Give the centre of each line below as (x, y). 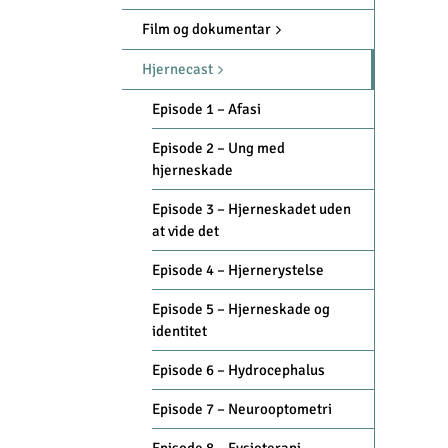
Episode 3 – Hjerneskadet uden (251, 209)
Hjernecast (177, 68)
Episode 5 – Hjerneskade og (241, 309)
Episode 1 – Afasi (206, 109)
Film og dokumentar (206, 28)
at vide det (185, 231)
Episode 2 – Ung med (218, 148)
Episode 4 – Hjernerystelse (238, 270)
